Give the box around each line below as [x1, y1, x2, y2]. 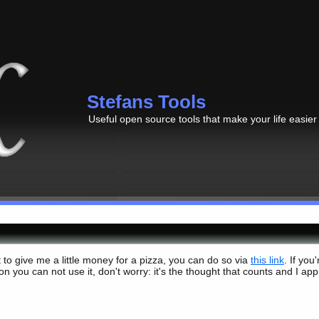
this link [251, 254, 284, 266]
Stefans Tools [87, 91, 206, 113]
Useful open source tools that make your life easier [88, 113, 317, 125]
